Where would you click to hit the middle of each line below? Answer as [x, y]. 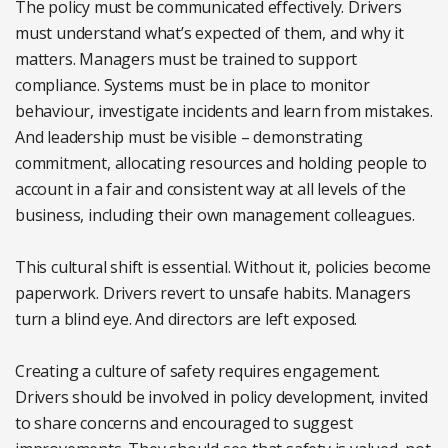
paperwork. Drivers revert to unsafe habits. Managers [213, 292]
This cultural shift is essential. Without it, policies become [223, 266]
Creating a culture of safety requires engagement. [198, 370]
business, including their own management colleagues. [215, 214]
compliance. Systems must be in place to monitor [192, 84]
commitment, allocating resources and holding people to [221, 162]
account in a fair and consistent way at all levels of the [210, 188]
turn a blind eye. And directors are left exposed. [186, 318]
